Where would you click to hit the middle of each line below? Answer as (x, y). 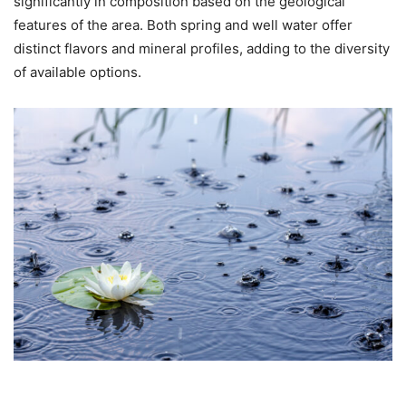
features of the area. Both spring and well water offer (183, 24)
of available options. (77, 72)
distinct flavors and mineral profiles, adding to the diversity (202, 48)
